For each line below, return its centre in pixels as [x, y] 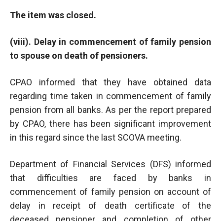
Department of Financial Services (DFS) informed [110, 164]
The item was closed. [53, 15]
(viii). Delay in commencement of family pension [110, 41]
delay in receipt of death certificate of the [110, 205]
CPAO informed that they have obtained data [110, 82]
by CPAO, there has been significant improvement [110, 123]
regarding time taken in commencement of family [110, 96]
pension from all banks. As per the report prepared [110, 110]
